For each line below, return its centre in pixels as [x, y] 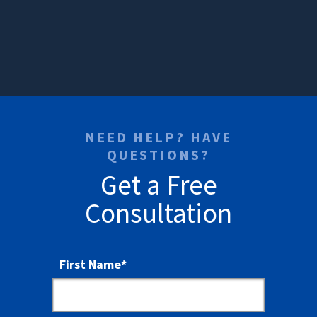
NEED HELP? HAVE [158, 137]
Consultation [158, 214]
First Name [90, 265]
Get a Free [158, 185]
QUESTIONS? [158, 155]
